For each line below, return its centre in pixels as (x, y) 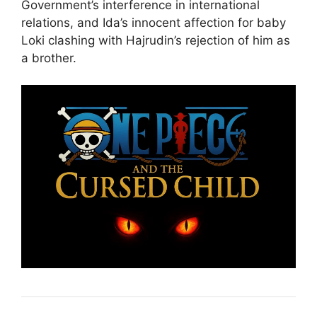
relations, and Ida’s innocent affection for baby (154, 22)
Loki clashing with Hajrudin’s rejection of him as (156, 40)
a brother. (49, 58)
